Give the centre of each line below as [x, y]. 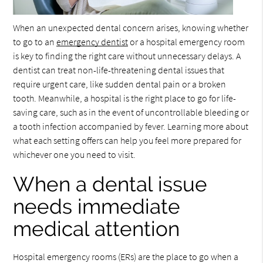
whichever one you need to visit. [75, 154]
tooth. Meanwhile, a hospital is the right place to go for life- [125, 98]
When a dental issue [110, 184]
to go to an [35, 42]
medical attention [97, 229]
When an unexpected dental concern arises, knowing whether [131, 28]
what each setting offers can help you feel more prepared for [127, 140]
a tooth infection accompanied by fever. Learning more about [131, 126]
